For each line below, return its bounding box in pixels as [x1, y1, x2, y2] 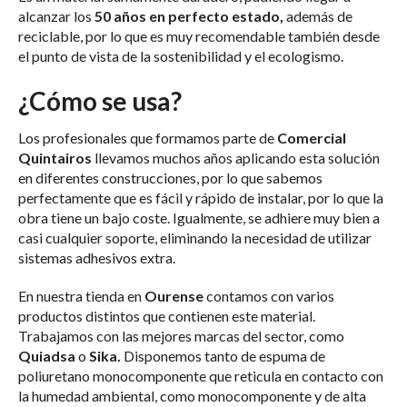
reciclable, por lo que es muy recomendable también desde [18, 27, 380, 45]
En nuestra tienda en [18, 287, 144, 305]
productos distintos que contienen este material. [18, 307, 315, 325]
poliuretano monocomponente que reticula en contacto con [18, 367, 383, 385]
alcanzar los [18, 7, 94, 25]
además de [283, 7, 352, 25]
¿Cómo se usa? [18, 85, 182, 117]
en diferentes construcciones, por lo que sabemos [18, 169, 323, 187]
